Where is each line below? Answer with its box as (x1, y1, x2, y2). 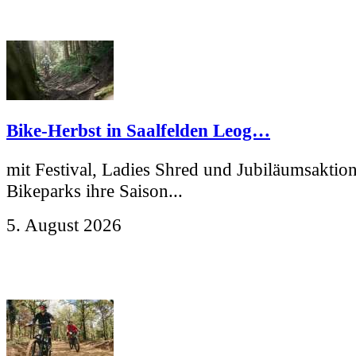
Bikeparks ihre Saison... (6, 180, 183, 201)
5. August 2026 (6, 214, 122, 235)
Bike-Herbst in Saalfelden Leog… (6, 120, 270, 141)
